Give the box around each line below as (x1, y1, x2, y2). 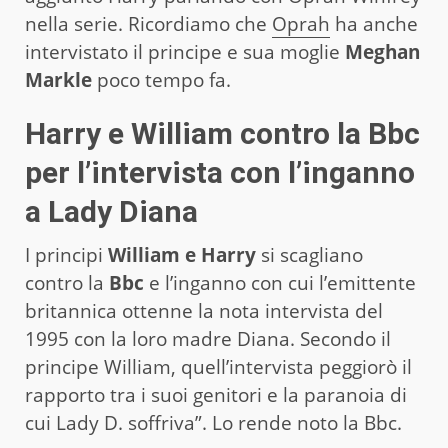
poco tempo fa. (92, 66, 231, 93)
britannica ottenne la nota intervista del (25, 297, 383, 324)
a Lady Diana (25, 193, 198, 229)
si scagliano (256, 241, 363, 268)
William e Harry (108, 241, 256, 268)
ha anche (330, 10, 418, 37)
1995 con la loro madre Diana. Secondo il (25, 325, 391, 352)
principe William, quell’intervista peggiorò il (25, 353, 412, 380)
